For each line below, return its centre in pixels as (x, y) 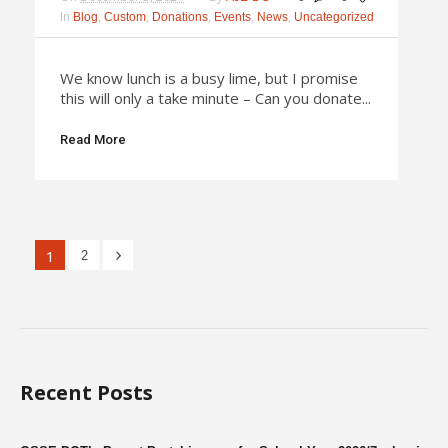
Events (232, 16)
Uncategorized (334, 16)
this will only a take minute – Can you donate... (215, 97)
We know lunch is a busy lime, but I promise (209, 77)
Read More (93, 139)
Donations (180, 16)
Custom (125, 16)
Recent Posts (86, 392)
